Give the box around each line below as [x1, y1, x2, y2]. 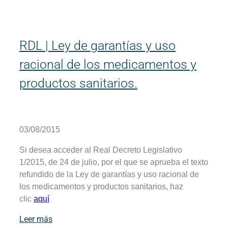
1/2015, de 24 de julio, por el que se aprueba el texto [19, 157, 208, 166]
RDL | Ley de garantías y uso [19, 38, 176, 53]
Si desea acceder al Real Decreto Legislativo [19, 145, 182, 154]
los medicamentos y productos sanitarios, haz [19, 182, 183, 191]
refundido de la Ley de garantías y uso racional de [19, 169, 199, 179]
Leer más [19, 214, 52, 224]
